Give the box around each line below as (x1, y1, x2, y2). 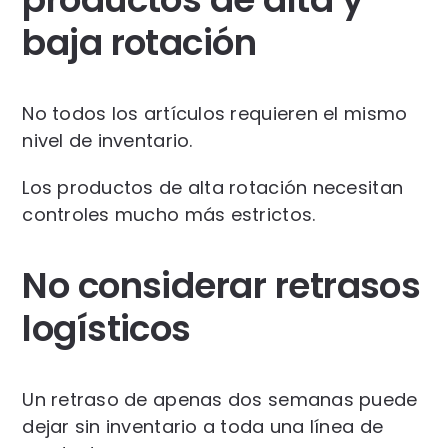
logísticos (22, 302, 191, 354)
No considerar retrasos (22, 259, 421, 311)
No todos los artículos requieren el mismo (22, 100, 408, 126)
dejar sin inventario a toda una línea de (22, 413, 384, 439)
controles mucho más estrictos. (22, 201, 316, 227)
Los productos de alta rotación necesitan (22, 174, 404, 200)
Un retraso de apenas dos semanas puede (22, 386, 418, 412)
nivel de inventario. (22, 127, 193, 153)
